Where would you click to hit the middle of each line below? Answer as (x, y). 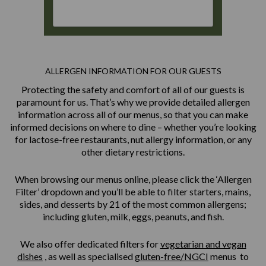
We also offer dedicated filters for (90, 244)
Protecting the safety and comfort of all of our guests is (133, 89)
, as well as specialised (89, 256)
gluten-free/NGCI (172, 256)
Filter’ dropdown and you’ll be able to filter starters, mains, (133, 191)
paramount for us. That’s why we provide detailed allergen (133, 102)
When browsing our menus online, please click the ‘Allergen (133, 179)
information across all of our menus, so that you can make (133, 114)
